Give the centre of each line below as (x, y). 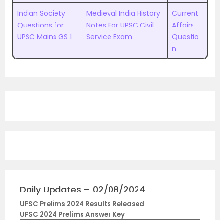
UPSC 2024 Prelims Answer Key (72, 214)
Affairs (183, 25)
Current (185, 13)
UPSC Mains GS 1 (44, 37)
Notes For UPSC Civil (120, 25)
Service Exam (109, 37)
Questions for (41, 25)
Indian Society (41, 13)
